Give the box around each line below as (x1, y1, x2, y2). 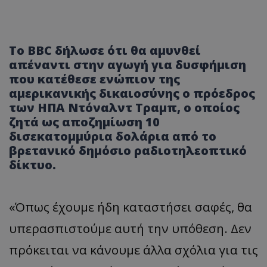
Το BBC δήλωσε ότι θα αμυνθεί (9, 42, 201, 58)
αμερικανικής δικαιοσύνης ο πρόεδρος (9, 85, 255, 101)
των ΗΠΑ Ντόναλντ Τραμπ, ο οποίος (9, 99, 240, 116)
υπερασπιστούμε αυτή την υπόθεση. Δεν (9, 219, 252, 237)
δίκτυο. (9, 156, 56, 173)
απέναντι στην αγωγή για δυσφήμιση (9, 56, 246, 73)
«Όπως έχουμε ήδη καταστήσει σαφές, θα (9, 198, 252, 215)
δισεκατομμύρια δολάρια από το (9, 128, 216, 144)
